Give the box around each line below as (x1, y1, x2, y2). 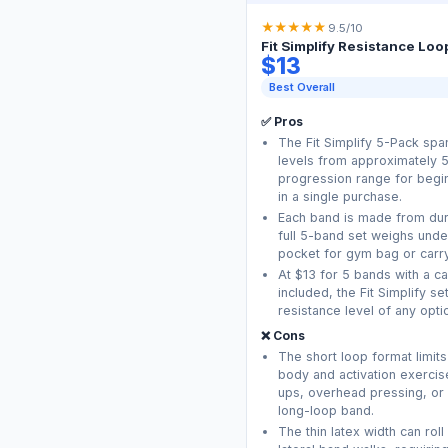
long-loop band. (278, 402, 375, 418)
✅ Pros (260, 114, 303, 130)
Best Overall (268, 79, 335, 94)
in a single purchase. (278, 188, 403, 204)
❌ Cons (260, 328, 305, 344)
